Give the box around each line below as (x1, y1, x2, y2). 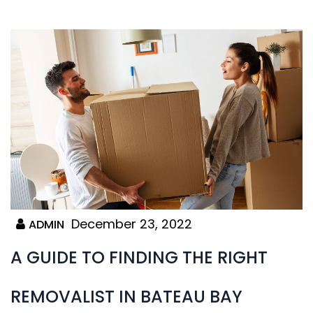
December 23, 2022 (71, 215, 192, 233)
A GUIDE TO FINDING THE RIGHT (10, 246, 268, 270)
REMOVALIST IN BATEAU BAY (10, 285, 242, 309)
